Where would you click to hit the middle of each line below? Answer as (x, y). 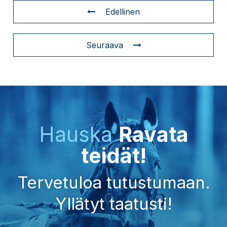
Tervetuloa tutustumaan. (113, 182)
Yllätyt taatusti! (113, 204)
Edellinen (123, 11)
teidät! (113, 156)
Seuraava (104, 45)
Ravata (153, 134)
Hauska (79, 134)
